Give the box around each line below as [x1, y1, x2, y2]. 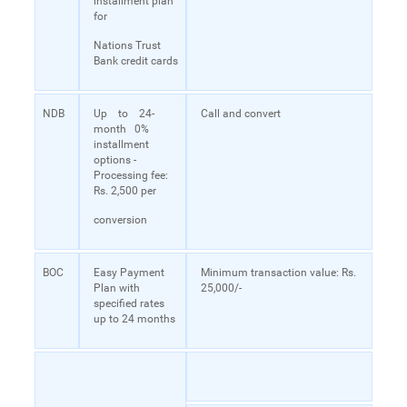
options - [93, 153, 136, 166]
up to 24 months [93, 312, 175, 325]
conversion [93, 213, 147, 226]
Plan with [93, 281, 140, 294]
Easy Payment [93, 265, 164, 279]
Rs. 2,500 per [93, 184, 156, 197]
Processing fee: [93, 168, 168, 182]
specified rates [93, 296, 164, 310]
